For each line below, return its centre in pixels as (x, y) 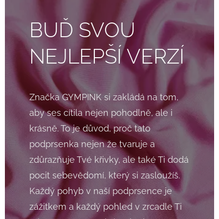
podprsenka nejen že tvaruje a (92, 144)
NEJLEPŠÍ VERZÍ (107, 57)
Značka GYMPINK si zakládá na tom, (104, 97)
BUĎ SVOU (82, 30)
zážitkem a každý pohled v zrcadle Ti (106, 207)
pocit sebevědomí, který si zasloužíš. (105, 175)
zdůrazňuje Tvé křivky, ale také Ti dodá (109, 160)
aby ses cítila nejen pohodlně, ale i (101, 113)
